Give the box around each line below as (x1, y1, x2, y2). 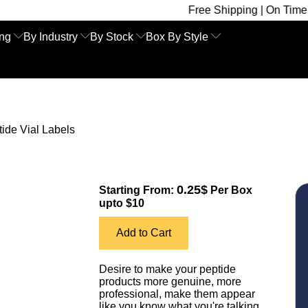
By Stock (90, 31, 133, 43)
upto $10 (99, 197, 144, 209)
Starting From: (99, 184, 177, 196)
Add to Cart (116, 227, 171, 239)
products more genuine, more (99, 276, 241, 287)
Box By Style (146, 31, 208, 43)
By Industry (23, 31, 78, 43)
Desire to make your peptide (99, 263, 236, 275)
